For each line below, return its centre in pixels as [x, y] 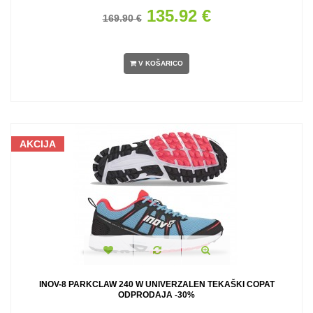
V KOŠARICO [161, 64]
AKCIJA [38, 144]
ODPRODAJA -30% [156, 295]
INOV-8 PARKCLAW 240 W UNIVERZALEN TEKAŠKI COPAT [156, 284]
